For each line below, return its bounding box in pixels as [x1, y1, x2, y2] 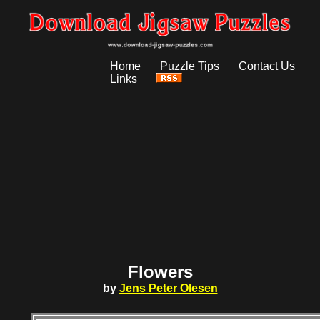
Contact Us [238, 60, 295, 73]
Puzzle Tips [159, 60, 219, 73]
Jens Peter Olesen [119, 282, 218, 295]
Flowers [127, 262, 193, 282]
